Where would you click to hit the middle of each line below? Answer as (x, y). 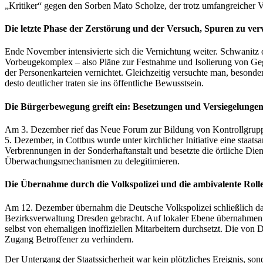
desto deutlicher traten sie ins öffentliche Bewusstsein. (104, 83)
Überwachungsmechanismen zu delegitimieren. (92, 161)
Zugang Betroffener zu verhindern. (69, 239)
